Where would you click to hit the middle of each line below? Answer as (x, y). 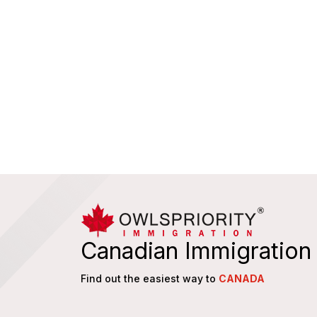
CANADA (242, 278)
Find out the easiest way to (150, 278)
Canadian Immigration (196, 250)
